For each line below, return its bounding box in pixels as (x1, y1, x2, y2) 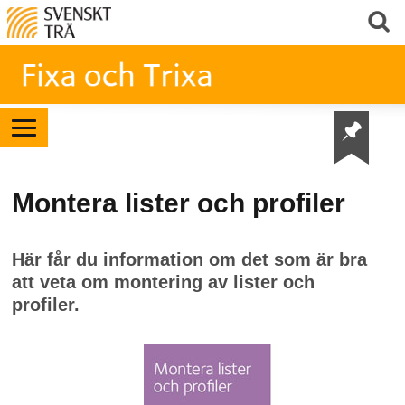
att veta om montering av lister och (11, 272, 315, 292)
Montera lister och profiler (11, 188, 345, 218)
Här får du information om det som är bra (11, 250, 367, 269)
